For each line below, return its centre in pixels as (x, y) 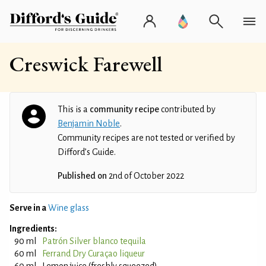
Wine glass (69, 208)
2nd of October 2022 (145, 176)
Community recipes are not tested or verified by (146, 138)
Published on (82, 176)
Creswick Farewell (86, 64)
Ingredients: (33, 229)
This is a (74, 109)
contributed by (187, 109)
